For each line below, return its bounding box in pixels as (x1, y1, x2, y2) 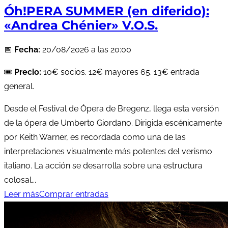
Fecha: (14, 44, 40, 54)
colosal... (4, 175, 36, 185)
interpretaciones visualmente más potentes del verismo (4, 146, 212, 156)
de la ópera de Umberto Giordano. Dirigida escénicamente (4, 118, 222, 128)
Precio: (14, 67, 41, 77)
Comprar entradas (39, 189, 108, 199)
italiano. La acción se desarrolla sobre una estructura (4, 160, 203, 170)
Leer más (4, 189, 39, 199)
